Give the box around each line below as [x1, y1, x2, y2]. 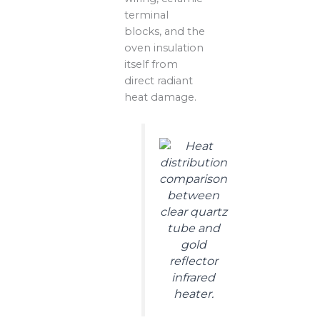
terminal [124, 8, 169, 21]
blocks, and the [124, 24, 206, 38]
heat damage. [124, 90, 197, 104]
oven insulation [124, 41, 204, 54]
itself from [124, 57, 179, 71]
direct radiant [124, 74, 194, 87]
